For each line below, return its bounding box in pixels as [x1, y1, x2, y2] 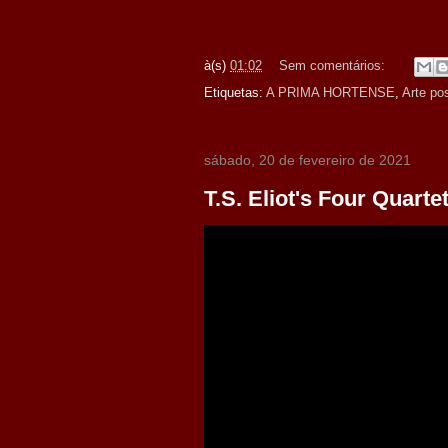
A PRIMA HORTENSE [266, 85, 395, 100]
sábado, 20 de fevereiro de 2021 [204, 152, 411, 168]
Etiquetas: [204, 85, 266, 100]
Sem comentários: [279, 58, 389, 74]
